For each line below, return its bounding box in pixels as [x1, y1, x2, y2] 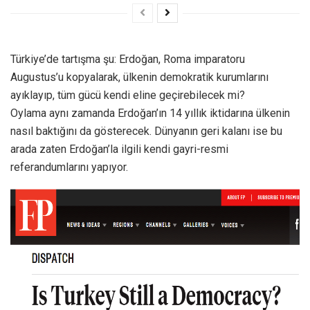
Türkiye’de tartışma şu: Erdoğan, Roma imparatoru [10, 52, 245, 66]
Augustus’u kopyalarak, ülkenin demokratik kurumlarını [10, 70, 268, 84]
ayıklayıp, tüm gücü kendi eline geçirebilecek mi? [10, 88, 248, 102]
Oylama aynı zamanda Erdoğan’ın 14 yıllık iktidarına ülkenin [10, 106, 290, 120]
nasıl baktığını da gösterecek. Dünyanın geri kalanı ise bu [10, 124, 282, 138]
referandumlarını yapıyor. [10, 160, 128, 174]
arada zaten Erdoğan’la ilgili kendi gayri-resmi [10, 142, 228, 156]
